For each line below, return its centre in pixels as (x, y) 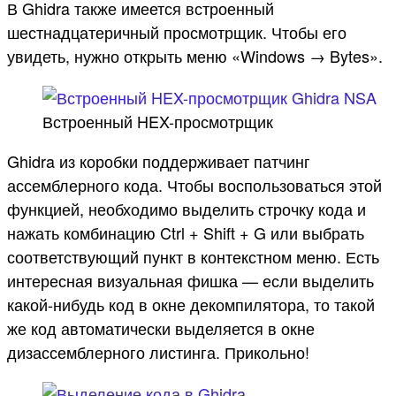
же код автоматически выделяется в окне (161, 327)
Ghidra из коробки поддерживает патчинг (159, 160)
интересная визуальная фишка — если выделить (190, 280)
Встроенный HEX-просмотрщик (158, 121)
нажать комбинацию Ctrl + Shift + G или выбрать (186, 232)
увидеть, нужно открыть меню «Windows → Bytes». (195, 55)
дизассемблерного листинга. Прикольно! (158, 351)
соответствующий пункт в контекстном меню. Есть (193, 256)
